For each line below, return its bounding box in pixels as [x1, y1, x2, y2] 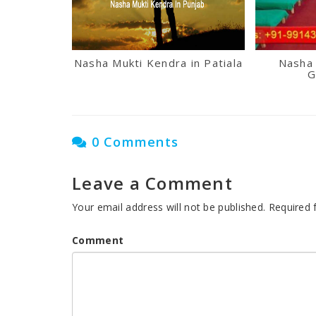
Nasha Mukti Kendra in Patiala [73, 56, 243, 71]
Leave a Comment [72, 171, 233, 195]
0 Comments [87, 133, 178, 151]
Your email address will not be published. [72, 200, 266, 214]
